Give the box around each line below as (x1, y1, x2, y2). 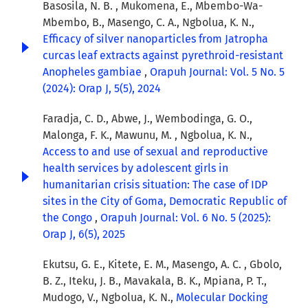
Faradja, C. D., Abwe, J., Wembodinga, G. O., (43, 112, 252, 126)
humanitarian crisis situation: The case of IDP (43, 178, 267, 192)
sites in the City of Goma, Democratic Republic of (43, 195, 287, 208)
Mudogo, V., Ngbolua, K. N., (43, 291, 176, 305)
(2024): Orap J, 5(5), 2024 (43, 82, 161, 96)
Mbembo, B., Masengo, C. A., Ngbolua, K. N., (43, 16, 254, 30)
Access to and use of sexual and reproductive (43, 145, 268, 159)
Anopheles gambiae (43, 65, 144, 79)
